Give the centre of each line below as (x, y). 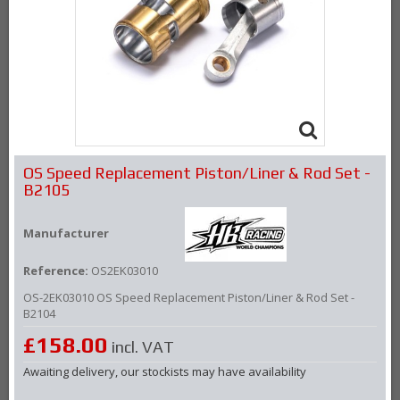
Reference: (56, 271)
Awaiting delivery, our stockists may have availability (165, 372)
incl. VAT (141, 347)
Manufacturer (66, 233)
